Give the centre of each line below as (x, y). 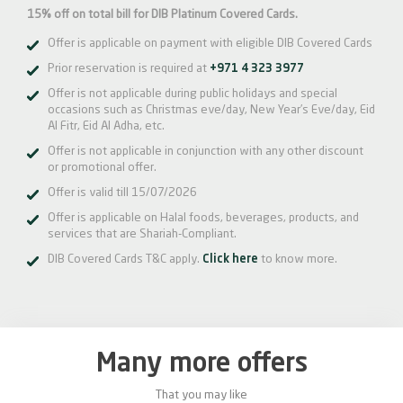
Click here (230, 259)
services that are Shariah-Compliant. (142, 234)
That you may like (201, 395)
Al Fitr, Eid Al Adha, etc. (106, 126)
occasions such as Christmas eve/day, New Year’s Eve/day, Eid (211, 110)
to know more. (298, 259)
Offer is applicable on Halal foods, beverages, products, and (203, 218)
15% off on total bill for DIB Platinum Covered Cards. (162, 14)
